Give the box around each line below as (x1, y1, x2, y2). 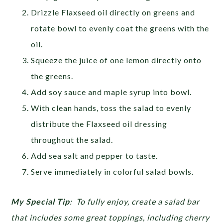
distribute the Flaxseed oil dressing (31, 119, 168, 129)
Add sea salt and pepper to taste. (31, 151, 158, 161)
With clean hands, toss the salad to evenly (31, 103, 192, 113)
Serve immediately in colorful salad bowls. (31, 167, 194, 177)
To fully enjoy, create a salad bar (74, 197, 200, 207)
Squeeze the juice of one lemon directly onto (31, 55, 202, 65)
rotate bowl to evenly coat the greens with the (31, 23, 210, 33)
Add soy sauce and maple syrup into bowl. (31, 87, 192, 97)
